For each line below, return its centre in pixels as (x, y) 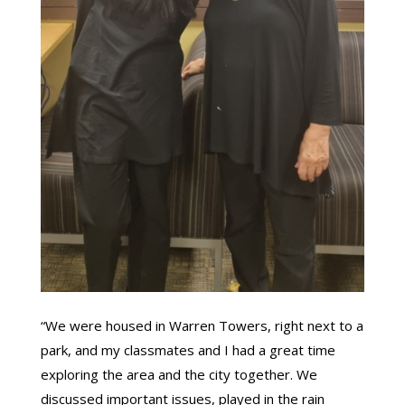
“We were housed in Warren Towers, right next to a (202, 326)
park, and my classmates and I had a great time (188, 350)
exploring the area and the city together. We (179, 375)
